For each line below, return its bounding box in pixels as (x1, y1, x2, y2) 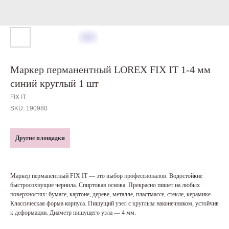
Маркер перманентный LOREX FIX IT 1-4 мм (10, 64, 211, 75)
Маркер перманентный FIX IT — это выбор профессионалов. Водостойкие (10, 172, 202, 179)
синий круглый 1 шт (10, 78, 99, 89)
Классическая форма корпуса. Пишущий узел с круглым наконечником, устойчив (10, 200, 219, 207)
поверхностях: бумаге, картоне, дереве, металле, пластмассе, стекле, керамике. (10, 191, 212, 198)
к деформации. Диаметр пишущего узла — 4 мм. (10, 209, 136, 216)
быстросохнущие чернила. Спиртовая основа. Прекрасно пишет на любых (10, 181, 200, 189)
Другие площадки (15, 134, 65, 142)
